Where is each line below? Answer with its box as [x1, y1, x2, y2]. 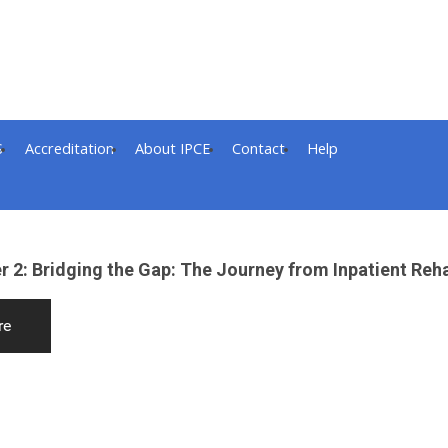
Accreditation [24, 138, 114, 158]
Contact [232, 138, 286, 158]
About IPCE [135, 138, 211, 158]
